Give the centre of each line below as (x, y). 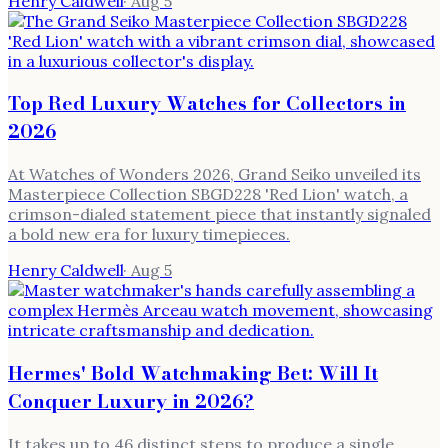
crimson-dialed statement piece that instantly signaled (219, 214)
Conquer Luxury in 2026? (131, 400)
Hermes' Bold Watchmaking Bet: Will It (193, 372)
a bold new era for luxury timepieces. (149, 234)
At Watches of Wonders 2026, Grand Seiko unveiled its (214, 174)
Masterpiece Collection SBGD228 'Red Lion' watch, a (208, 194)
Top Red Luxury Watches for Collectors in (207, 103)
